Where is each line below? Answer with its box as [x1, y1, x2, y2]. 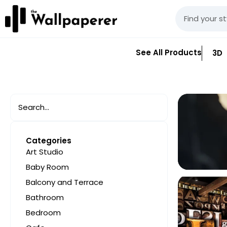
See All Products [136, 47, 202, 58]
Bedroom [26, 207, 61, 218]
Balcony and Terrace [26, 176, 103, 187]
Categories [26, 135, 71, 146]
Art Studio [26, 146, 63, 157]
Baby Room [26, 161, 69, 172]
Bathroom [26, 192, 64, 203]
